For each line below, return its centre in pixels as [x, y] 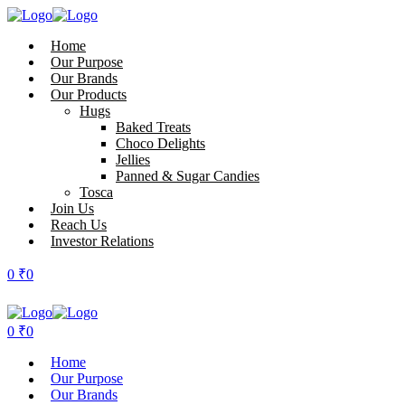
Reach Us [79, 225]
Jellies [133, 160]
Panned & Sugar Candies [188, 176]
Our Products [89, 94]
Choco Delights [160, 143]
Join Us [72, 208]
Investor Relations [102, 241]
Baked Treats [153, 127]
